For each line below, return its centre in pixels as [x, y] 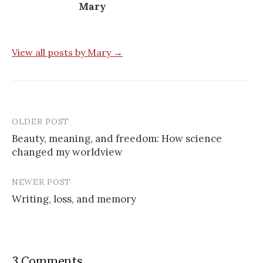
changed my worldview [67, 152]
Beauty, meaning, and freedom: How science [117, 138]
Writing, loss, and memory [74, 199]
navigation [47, 146]
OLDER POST [41, 121]
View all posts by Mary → [67, 52]
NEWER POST [41, 182]
